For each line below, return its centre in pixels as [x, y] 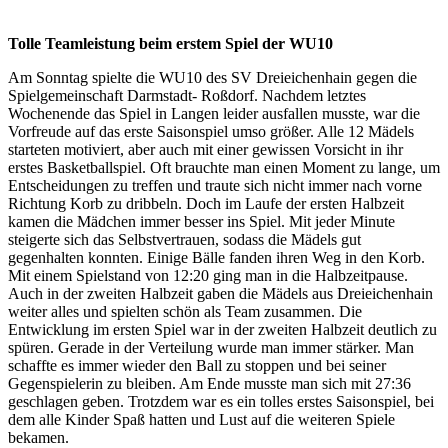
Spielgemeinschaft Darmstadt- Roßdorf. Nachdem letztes [187, 95]
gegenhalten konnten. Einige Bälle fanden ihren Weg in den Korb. [216, 257]
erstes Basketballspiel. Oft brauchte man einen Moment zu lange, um [224, 167]
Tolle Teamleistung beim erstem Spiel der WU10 [170, 43]
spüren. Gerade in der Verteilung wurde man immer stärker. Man [211, 347]
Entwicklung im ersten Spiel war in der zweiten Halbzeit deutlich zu [222, 329]
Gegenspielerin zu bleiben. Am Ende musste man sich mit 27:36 [209, 383]
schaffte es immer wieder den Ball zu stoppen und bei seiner [197, 365]
